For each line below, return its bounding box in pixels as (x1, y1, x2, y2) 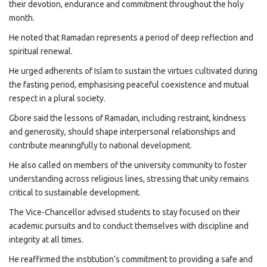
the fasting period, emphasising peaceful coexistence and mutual (9, 79, 249, 89)
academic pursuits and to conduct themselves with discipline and (9, 221, 249, 231)
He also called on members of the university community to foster (9, 160, 247, 170)
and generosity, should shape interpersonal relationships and (9, 126, 235, 136)
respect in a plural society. (9, 93, 105, 103)
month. (9, 13, 35, 23)
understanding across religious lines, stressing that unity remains (9, 173, 249, 184)
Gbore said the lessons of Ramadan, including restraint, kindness (9, 113, 246, 123)
